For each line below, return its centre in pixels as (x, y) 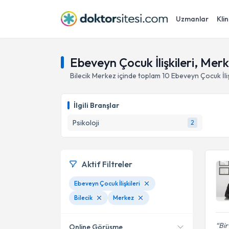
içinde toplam (138, 76)
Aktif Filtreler (107, 164)
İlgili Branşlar (96, 105)
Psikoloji (86, 123)
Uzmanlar (192, 19)
